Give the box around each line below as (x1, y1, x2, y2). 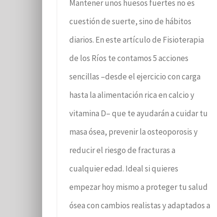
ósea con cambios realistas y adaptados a (69, 200, 210, 211)
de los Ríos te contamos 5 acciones (69, 52, 188, 63)
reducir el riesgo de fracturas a (69, 144, 175, 155)
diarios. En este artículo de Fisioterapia (69, 34, 204, 45)
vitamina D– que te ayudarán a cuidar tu (69, 108, 208, 119)
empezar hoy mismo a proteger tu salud (69, 181, 208, 192)
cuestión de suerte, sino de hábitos (69, 15, 191, 27)
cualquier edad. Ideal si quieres (69, 163, 178, 174)
